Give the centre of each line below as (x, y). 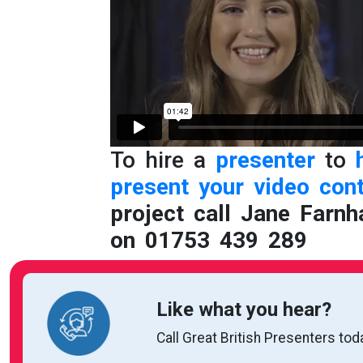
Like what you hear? (244, 310)
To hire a (163, 160)
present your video (210, 187)
